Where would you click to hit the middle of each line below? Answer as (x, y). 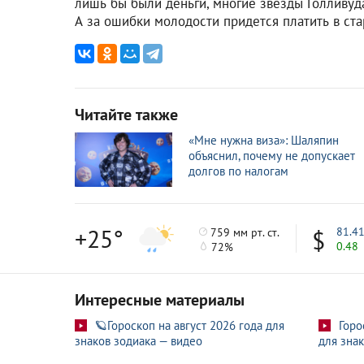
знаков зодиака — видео (139, 341)
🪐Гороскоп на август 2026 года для (190, 326)
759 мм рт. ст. (244, 232)
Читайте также (126, 114)
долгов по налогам (238, 171)
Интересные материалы (160, 300)
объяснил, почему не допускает (272, 155)
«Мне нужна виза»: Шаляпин (264, 140)
